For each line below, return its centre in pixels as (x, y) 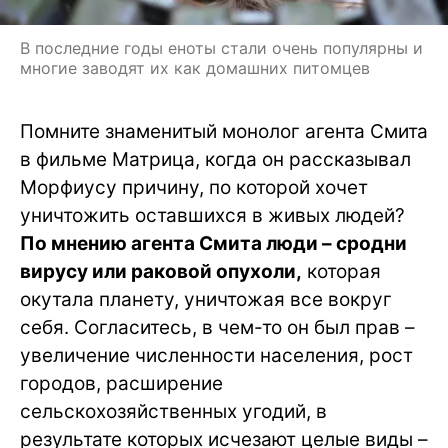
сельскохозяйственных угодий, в (173, 412)
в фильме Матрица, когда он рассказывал (215, 160)
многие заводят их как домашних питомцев (195, 68)
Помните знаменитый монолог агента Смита (224, 132)
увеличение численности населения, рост (216, 356)
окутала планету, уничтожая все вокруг (206, 300)
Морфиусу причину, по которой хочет (194, 188)
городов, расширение (121, 384)
